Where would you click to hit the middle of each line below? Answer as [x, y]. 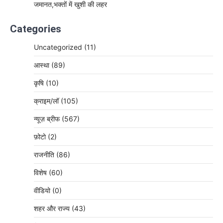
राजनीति [45, 155]
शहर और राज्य [53, 208]
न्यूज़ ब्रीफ [48, 119]
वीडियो [43, 190]
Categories [36, 29]
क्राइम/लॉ [47, 101]
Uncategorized [59, 47]
